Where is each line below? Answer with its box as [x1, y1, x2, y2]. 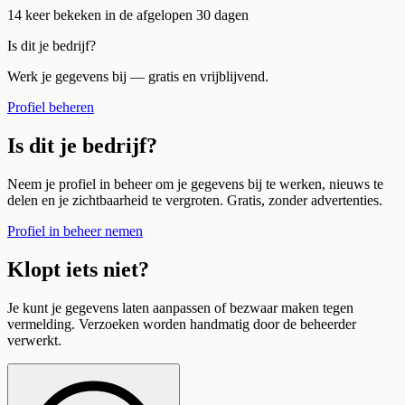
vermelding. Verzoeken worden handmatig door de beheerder [7, 316, 356, 332]
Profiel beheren [7, 99, 94, 116]
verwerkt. [7, 333, 61, 348]
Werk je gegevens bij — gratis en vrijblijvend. [7, 69, 268, 85]
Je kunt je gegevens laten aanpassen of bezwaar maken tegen [7, 300, 353, 316]
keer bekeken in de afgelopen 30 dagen [22, 7, 249, 24]
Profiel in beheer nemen [7, 223, 143, 240]
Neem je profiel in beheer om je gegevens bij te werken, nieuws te [7, 176, 383, 193]
